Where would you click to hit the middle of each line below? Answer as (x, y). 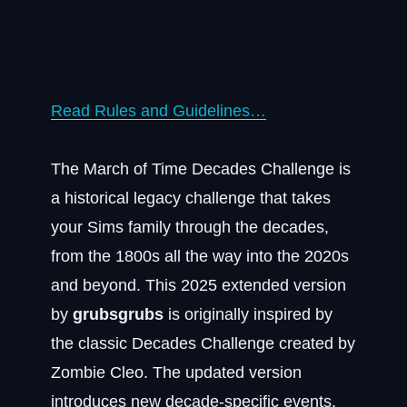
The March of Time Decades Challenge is (201, 169)
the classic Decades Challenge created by (203, 343)
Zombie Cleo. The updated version (176, 372)
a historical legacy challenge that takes (191, 198)
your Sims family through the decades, (190, 227)
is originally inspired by (248, 314)
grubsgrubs (118, 314)
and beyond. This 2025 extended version (199, 285)
